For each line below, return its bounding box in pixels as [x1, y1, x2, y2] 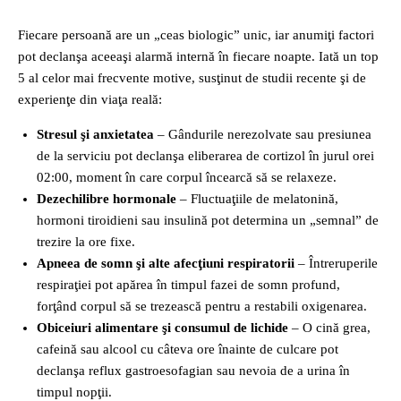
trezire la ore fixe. [37, 234, 135, 249]
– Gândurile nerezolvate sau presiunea [154, 126, 371, 141]
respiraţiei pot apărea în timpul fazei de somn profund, [37, 277, 340, 292]
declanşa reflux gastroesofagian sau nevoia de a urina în [37, 363, 350, 378]
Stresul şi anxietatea [37, 126, 154, 141]
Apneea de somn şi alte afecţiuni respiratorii [37, 255, 294, 270]
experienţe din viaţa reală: [18, 91, 162, 107]
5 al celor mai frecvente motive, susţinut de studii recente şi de [18, 70, 366, 85]
